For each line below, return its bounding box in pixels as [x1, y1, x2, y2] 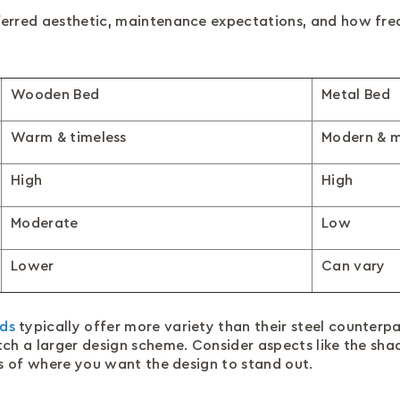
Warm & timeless [11, 130, 127, 145]
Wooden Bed [11, 87, 100, 102]
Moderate [11, 216, 79, 230]
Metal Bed [321, 87, 390, 102]
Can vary [321, 259, 386, 273]
